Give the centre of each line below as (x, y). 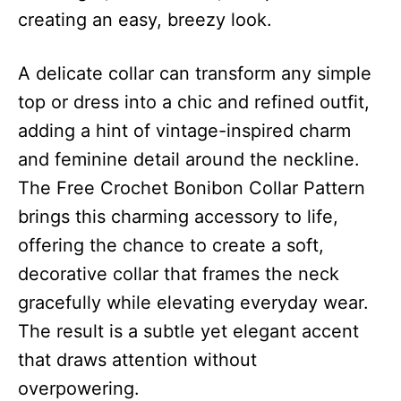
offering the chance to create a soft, (171, 245)
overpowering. (79, 388)
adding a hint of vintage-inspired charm (184, 130)
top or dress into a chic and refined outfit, (194, 102)
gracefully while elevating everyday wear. (193, 302)
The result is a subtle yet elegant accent (188, 331)
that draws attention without (137, 359)
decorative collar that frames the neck (179, 273)
